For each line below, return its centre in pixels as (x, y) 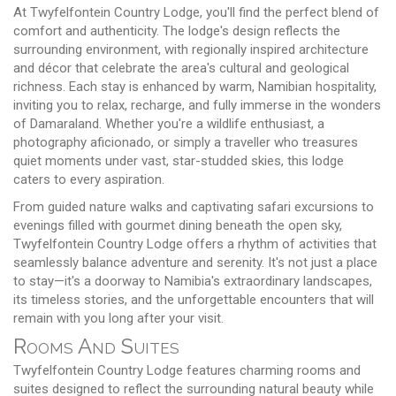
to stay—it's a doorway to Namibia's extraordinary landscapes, (193, 281)
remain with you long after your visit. (118, 318)
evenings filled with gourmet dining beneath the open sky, (178, 225)
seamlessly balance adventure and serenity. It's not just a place (195, 262)
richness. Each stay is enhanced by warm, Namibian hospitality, (195, 86)
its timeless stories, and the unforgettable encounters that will (194, 299)
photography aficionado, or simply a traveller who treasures (186, 142)
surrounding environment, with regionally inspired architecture (191, 49)
